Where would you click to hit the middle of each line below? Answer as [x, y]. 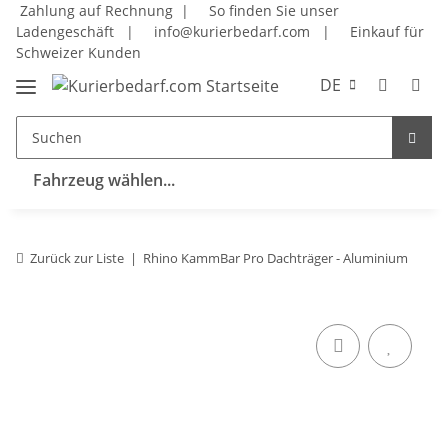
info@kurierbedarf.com [230, 31]
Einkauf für [383, 31]
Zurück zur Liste [77, 257]
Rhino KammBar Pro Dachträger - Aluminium [275, 257]
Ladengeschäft [67, 31]
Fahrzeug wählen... [104, 179]
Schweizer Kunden [78, 52]
